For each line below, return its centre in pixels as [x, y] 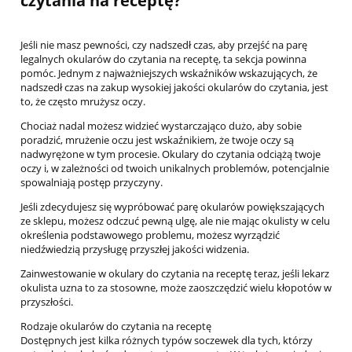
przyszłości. [47, 302]
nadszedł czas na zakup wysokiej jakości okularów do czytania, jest [174, 88]
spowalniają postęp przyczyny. [92, 183]
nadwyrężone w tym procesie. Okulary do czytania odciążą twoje [170, 154]
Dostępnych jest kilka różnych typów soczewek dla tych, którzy [167, 341]
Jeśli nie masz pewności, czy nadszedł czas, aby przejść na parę [164, 45]
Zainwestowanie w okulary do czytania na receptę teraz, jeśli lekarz [175, 274]
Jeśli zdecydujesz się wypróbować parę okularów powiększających [172, 207]
